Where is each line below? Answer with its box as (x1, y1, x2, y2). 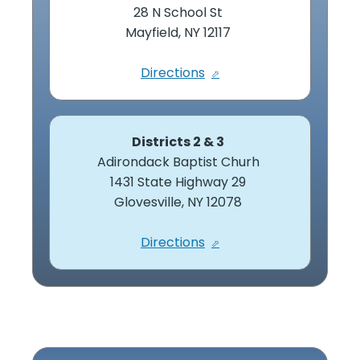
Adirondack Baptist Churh (96, 152, 263, 171)
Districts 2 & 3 (132, 132, 225, 151)
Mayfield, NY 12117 (125, 22, 235, 42)
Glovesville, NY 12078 (114, 192, 246, 211)
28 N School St (133, 2, 227, 22)
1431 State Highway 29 (110, 172, 250, 191)
